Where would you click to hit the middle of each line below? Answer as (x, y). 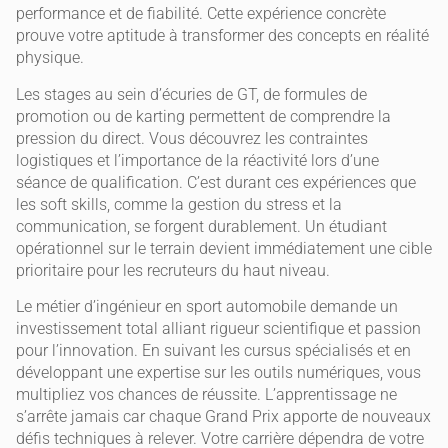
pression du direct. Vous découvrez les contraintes (192, 138)
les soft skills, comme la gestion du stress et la (179, 204)
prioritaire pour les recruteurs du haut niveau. (173, 270)
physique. (50, 58)
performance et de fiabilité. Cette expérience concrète (201, 14)
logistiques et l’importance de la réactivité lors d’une (197, 160)
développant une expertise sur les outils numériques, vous (218, 373)
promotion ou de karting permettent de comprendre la (203, 116)
